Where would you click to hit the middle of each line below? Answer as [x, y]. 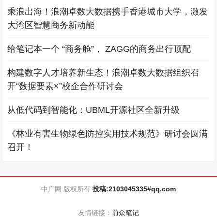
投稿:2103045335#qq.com [134, 189]
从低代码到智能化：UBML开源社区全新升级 [94, 110]
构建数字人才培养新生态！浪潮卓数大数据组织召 [103, 73]
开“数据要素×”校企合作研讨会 [65, 86]
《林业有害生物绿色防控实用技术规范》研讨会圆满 [108, 134]
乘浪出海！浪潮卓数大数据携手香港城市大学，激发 [108, 12]
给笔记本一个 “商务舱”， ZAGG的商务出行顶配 [99, 49]
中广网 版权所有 [67, 189]
